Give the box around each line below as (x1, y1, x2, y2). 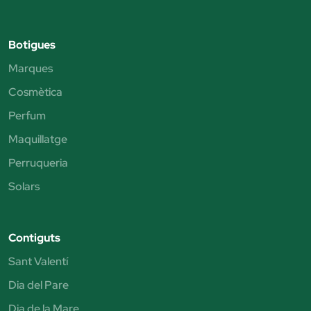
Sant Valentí (8, 253, 68, 269)
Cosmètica (8, 84, 62, 99)
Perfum (8, 108, 46, 123)
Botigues (8, 37, 56, 52)
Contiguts (8, 230, 60, 245)
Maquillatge (8, 131, 67, 146)
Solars (8, 178, 40, 194)
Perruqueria (8, 155, 68, 170)
